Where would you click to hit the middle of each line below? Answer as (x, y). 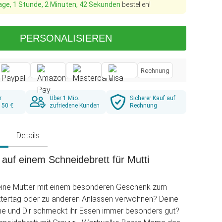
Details (28, 136)
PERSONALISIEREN (66, 38)
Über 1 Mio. (64, 98)
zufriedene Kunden (75, 106)
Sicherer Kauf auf (153, 98)
